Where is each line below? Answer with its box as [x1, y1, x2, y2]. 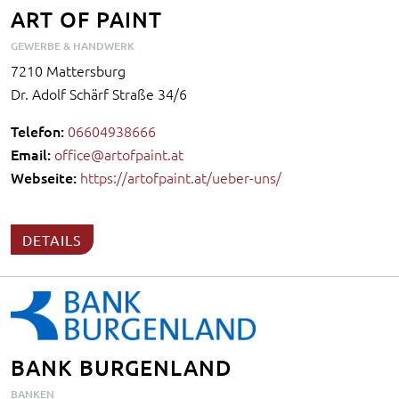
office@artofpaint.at [54, 143, 183, 164]
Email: [11, 143, 51, 164]
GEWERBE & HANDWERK [11, 37, 134, 53]
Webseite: [11, 167, 77, 187]
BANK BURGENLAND [11, 354, 232, 382]
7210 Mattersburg [11, 60, 126, 80]
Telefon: [11, 120, 64, 141]
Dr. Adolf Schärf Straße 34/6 [11, 83, 187, 103]
